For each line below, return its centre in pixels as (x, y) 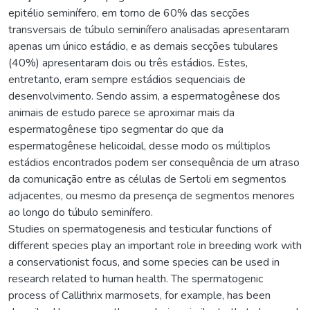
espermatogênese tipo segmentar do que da (116, 129)
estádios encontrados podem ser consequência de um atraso (154, 162)
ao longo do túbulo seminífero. (81, 212)
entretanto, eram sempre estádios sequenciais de (127, 79)
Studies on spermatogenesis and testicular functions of (140, 229)
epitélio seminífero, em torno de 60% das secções (129, 13)
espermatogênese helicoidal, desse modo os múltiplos (139, 146)
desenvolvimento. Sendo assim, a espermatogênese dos (144, 96)
